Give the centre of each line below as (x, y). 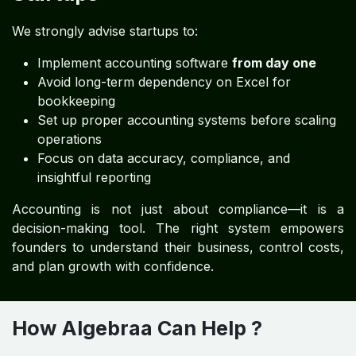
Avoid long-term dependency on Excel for (164, 82)
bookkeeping (76, 101)
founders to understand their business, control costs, (178, 248)
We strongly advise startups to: (105, 31)
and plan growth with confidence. (113, 267)
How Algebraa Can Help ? (137, 329)
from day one (274, 63)
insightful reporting (94, 178)
